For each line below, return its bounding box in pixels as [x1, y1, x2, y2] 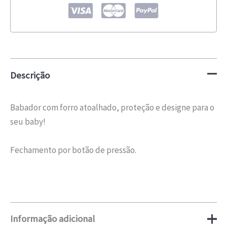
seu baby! [10, 116, 46, 128]
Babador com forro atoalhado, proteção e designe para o [10, 102, 214, 113]
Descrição [10, 69, 50, 81]
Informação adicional [10, 213, 95, 225]
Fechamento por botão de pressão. [10, 144, 136, 156]
